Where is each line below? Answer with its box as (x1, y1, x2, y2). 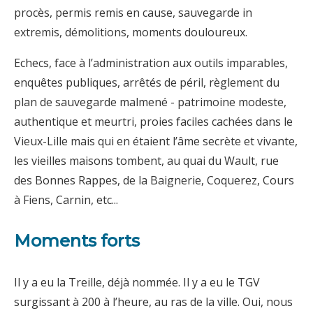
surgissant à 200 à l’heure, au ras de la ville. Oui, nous (14, 293, 293, 310)
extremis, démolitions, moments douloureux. (14, 24, 247, 40)
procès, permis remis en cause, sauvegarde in (14, 4, 252, 20)
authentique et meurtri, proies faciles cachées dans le (14, 113, 293, 129)
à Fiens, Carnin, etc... (14, 191, 118, 208)
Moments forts (14, 230, 140, 251)
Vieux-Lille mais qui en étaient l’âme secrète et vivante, (14, 133, 298, 149)
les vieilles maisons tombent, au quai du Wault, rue (14, 152, 279, 168)
